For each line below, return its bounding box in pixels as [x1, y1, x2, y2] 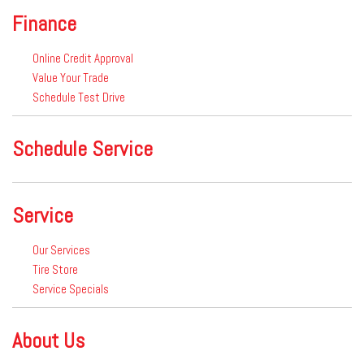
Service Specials [32, 281, 109, 297]
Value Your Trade [32, 70, 109, 85]
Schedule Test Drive [32, 89, 125, 105]
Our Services [32, 242, 90, 258]
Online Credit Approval [32, 50, 133, 66]
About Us [12, 327, 84, 354]
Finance [12, 11, 76, 37]
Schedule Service [12, 136, 153, 162]
